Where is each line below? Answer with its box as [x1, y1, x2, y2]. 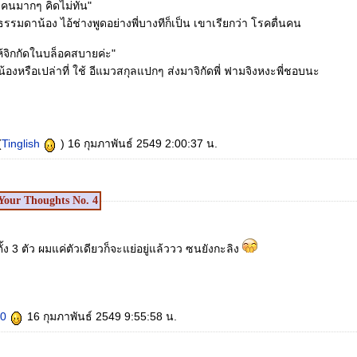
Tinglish [2, 137, 43, 150]
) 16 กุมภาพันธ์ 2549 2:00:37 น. [68, 137, 218, 150]
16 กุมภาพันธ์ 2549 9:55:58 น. [27, 310, 177, 323]
